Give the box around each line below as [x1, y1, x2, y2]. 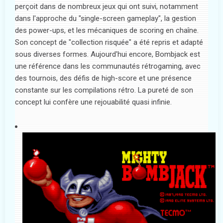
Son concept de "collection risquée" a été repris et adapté [15, 38, 203, 47]
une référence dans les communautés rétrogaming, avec [15, 62, 201, 71]
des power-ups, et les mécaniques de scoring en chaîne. [15, 26, 199, 35]
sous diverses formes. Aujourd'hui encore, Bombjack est [15, 50, 200, 59]
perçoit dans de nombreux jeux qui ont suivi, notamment [15, 2, 198, 11]
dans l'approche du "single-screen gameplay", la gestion [15, 14, 196, 23]
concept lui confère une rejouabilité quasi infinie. [15, 98, 172, 107]
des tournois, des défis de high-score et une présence [15, 74, 192, 83]
